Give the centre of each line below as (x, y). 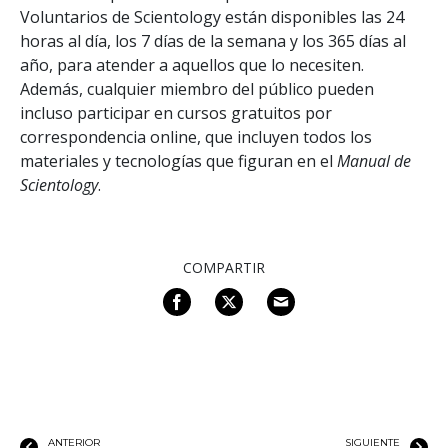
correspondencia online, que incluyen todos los (196, 136)
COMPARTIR (224, 267)
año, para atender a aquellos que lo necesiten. (192, 64)
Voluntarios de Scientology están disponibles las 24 (212, 16)
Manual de (374, 160)
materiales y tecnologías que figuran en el (178, 160)
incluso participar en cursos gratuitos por (176, 112)
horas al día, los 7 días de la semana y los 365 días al (213, 40)
